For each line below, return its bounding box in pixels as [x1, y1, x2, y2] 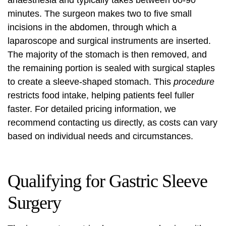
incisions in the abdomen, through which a [8, 22, 177, 33]
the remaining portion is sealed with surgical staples [8, 63, 215, 74]
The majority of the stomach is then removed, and [8, 49, 207, 60]
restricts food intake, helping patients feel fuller [8, 90, 194, 101]
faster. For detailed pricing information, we [8, 104, 176, 115]
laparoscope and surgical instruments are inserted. [8, 36, 211, 46]
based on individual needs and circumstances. [8, 131, 193, 142]
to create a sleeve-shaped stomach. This [8, 77, 174, 87]
